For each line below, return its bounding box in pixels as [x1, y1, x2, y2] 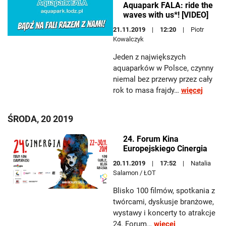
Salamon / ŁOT [113, 169, 156, 177]
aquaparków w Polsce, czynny [113, 64, 213, 73]
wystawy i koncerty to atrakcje [113, 208, 215, 217]
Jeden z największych [113, 52, 186, 62]
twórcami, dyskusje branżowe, [113, 197, 214, 206]
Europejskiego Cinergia [123, 144, 207, 153]
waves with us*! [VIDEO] [123, 10, 208, 20]
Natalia [191, 159, 211, 167]
